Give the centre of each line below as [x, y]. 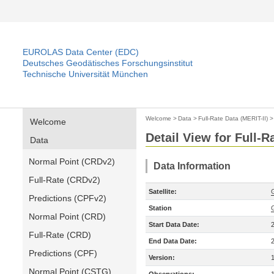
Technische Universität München [85, 74]
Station [160, 208]
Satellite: [163, 191]
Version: [162, 257]
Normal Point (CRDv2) [72, 161]
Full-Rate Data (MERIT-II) [233, 118]
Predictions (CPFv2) [68, 198]
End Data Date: [173, 241]
